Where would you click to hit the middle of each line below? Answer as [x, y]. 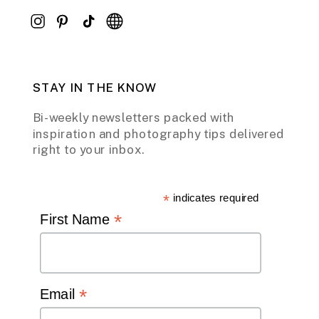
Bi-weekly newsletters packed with [134, 117]
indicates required [215, 197]
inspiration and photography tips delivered [158, 134]
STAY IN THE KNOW [95, 88]
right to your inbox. [89, 150]
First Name [77, 219]
